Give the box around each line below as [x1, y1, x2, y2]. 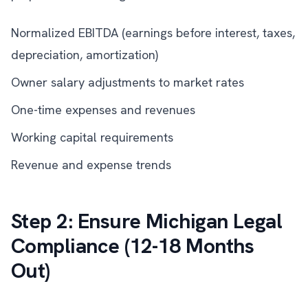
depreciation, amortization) [11, 47, 158, 63]
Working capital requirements [11, 129, 173, 145]
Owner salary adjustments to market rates [11, 74, 244, 90]
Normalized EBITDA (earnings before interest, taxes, [11, 25, 295, 41]
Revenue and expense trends [11, 157, 171, 173]
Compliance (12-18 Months [11, 232, 254, 259]
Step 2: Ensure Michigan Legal [11, 208, 283, 234]
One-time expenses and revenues [11, 102, 195, 118]
